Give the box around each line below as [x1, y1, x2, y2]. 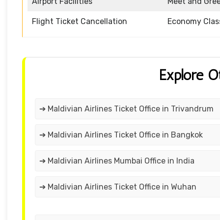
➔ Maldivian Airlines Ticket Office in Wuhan [39, 182, 196, 192]
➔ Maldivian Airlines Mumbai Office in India [39, 156, 194, 166]
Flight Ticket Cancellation [32, 17, 127, 27]
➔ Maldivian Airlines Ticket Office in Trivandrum [39, 104, 214, 114]
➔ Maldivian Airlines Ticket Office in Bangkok [39, 130, 203, 140]
